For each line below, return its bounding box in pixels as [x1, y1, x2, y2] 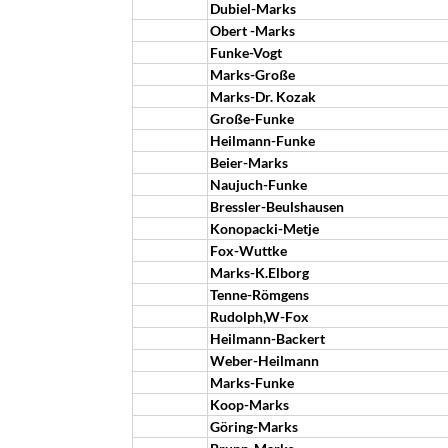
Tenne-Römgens [210, 286, 309, 303]
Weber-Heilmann [210, 352, 319, 369]
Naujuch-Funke [210, 176, 307, 193]
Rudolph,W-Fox [210, 308, 309, 325]
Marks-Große [210, 66, 295, 83]
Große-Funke [210, 110, 294, 127]
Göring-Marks [210, 418, 298, 435]
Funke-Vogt [210, 44, 282, 61]
